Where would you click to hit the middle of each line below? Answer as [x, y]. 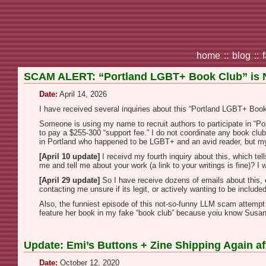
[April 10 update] [69, 156]
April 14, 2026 [82, 94]
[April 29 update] [69, 180]
